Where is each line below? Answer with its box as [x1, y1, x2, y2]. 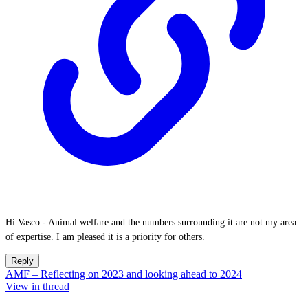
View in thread [5, 280, 69, 292]
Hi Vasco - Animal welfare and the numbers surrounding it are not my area [5, 217, 296, 228]
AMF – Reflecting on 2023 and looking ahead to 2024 [5, 268, 242, 280]
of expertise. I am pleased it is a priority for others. [5, 232, 205, 242]
